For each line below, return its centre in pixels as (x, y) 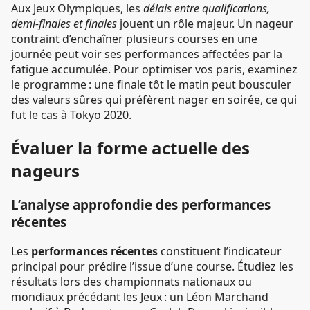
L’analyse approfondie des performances (141, 205)
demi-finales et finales (64, 24)
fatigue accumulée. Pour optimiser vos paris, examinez (154, 70)
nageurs (45, 171)
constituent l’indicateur (220, 251)
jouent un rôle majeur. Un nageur (205, 24)
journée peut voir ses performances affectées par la (147, 54)
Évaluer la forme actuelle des (130, 148)
